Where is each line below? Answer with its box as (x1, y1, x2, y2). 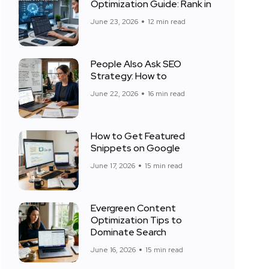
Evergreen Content (91, 202, 176, 214)
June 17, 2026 (91, 161, 135, 171)
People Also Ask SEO (91, 58, 181, 70)
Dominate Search (91, 226, 166, 238)
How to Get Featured (91, 130, 185, 142)
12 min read (148, 17, 186, 26)
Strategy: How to (91, 70, 167, 82)
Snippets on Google (91, 142, 180, 154)
